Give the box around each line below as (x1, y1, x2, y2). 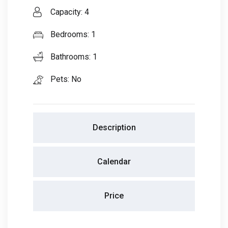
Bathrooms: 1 (48, 52, 97, 62)
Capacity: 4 (48, 7, 89, 17)
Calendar (97, 157, 131, 167)
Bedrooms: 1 (48, 30, 96, 40)
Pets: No (48, 74, 81, 84)
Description (92, 123, 136, 133)
